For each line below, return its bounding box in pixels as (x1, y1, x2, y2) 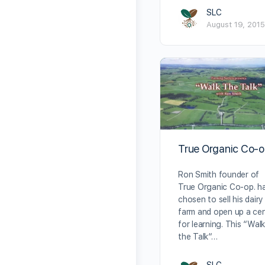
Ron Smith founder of (178, 169, 260, 179)
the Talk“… (178, 231, 218, 241)
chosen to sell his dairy (178, 194, 264, 204)
